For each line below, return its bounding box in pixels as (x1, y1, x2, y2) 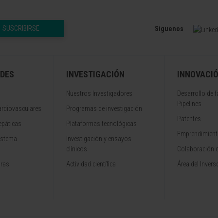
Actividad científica (66, 160, 116, 168)
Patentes (177, 115, 201, 123)
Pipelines (177, 100, 201, 108)
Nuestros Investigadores (66, 90, 132, 98)
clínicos (66, 145, 87, 153)
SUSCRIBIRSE (2, 24, 39, 33)
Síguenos (155, 25, 183, 33)
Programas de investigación (66, 105, 142, 113)
